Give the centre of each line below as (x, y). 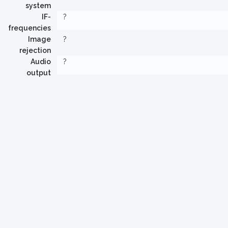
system (38, 6)
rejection (35, 50)
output (39, 73)
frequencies (30, 28)
